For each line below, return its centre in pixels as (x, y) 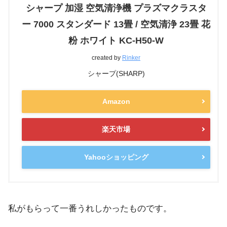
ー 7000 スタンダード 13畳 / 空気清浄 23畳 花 (116, 24)
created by (107, 58)
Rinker (131, 58)
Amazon (116, 101)
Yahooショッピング (116, 157)
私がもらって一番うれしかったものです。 (90, 208)
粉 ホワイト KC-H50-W (116, 40)
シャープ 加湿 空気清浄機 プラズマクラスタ (116, 8)
